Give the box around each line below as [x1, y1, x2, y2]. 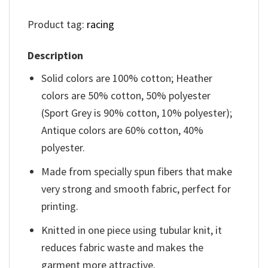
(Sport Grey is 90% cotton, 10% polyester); [41, 106, 233, 120]
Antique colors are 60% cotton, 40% [41, 123, 204, 138]
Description [28, 48, 83, 63]
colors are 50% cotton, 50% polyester [41, 89, 211, 103]
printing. [41, 199, 79, 213]
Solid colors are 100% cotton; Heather [41, 71, 213, 86]
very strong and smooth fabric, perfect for [41, 181, 232, 196]
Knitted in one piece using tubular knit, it [41, 223, 223, 237]
